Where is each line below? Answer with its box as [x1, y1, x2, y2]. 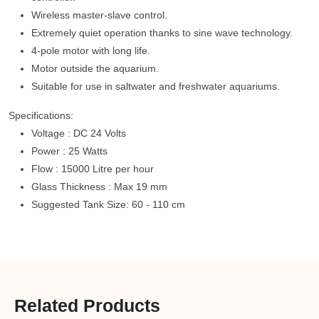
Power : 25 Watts [31, 145, 108, 157]
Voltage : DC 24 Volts [31, 127, 126, 139]
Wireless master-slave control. [31, 9, 167, 21]
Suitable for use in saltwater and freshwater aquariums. [31, 80, 280, 92]
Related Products [14, 296, 160, 315]
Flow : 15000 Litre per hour [31, 163, 154, 174]
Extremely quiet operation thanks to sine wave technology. [31, 27, 293, 38]
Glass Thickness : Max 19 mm [31, 181, 167, 192]
